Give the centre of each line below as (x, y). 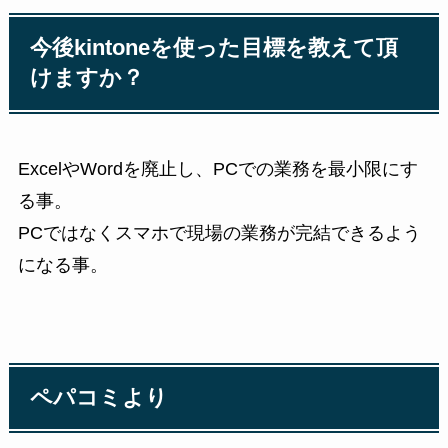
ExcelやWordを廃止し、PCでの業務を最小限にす (217, 168)
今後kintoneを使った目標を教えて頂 (214, 48)
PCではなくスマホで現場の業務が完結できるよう (219, 232)
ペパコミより (99, 397)
